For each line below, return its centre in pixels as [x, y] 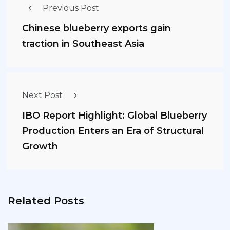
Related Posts [46, 200]
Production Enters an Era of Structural [113, 131]
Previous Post [71, 8]
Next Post [42, 95]
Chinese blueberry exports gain [97, 28]
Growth [40, 147]
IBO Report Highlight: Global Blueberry [114, 116]
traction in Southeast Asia [83, 44]
